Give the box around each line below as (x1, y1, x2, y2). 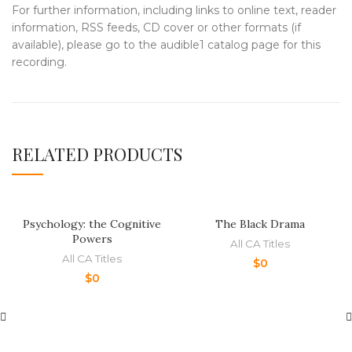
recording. (12, 55, 67, 69)
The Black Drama (215, 217, 305, 231)
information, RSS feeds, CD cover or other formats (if (12, 20, 301, 35)
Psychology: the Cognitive (23, 217, 161, 231)
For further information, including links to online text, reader (12, 3, 336, 17)
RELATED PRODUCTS (12, 142, 182, 166)
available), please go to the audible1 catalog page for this (12, 38, 321, 52)
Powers (71, 232, 112, 246)
